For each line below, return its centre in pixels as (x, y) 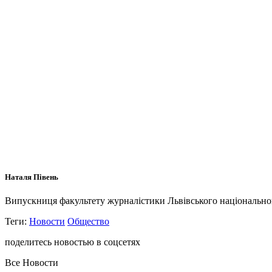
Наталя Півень (32, 177)
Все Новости (32, 263)
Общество (88, 222)
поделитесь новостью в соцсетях (73, 242)
